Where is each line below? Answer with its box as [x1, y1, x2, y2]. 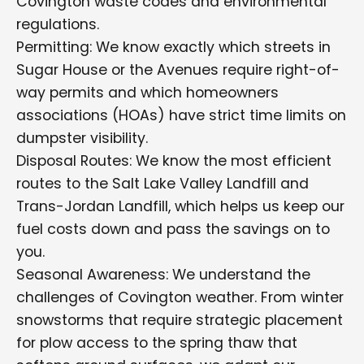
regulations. [16, 15, 99, 34]
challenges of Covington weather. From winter [16, 288, 344, 307]
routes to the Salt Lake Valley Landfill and [16, 174, 309, 193]
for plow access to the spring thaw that [16, 333, 297, 353]
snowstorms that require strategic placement [16, 310, 343, 330]
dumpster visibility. [16, 128, 148, 148]
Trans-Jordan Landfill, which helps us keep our [16, 197, 344, 216]
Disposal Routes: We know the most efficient [16, 151, 331, 171]
